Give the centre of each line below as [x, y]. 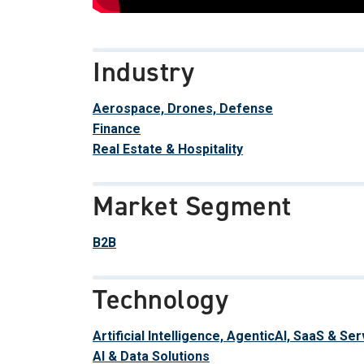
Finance [117, 128]
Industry [144, 71]
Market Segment [192, 206]
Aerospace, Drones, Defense [183, 108]
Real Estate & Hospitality [168, 149]
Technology [161, 299]
